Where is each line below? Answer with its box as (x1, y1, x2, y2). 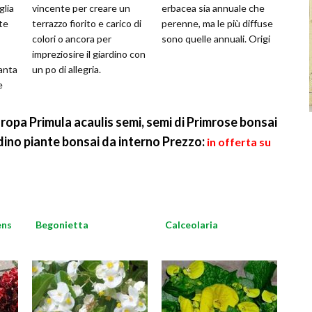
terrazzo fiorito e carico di (32, 17, 141, 29)
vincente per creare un (32, 2, 130, 14)
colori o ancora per (32, 33, 111, 45)
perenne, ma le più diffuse (162, 17, 273, 29)
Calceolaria (165, 219, 218, 231)
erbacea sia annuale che (162, 2, 265, 14)
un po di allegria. (32, 63, 101, 75)
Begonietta (36, 219, 88, 231)
